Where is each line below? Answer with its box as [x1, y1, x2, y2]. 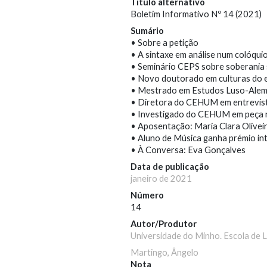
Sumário [131, 26, 164, 36]
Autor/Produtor [131, 219, 197, 229]
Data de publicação [131, 162, 209, 172]
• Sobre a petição [131, 38, 198, 48]
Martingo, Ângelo [131, 247, 198, 258]
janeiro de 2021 [131, 173, 192, 184]
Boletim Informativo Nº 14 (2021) [131, 9, 262, 20]
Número [131, 190, 164, 201]
